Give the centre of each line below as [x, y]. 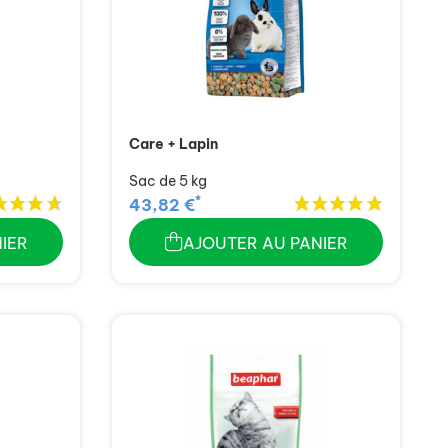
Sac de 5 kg [168, 181]
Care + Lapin [173, 144]
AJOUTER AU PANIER [265, 243]
